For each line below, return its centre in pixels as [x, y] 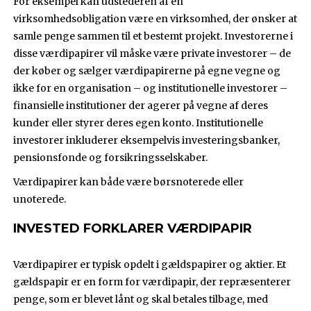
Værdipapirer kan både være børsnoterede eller [129, 182]
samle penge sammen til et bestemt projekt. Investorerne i [153, 36]
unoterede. [40, 200]
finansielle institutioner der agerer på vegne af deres [141, 106]
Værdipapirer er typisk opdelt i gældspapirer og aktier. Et [150, 265]
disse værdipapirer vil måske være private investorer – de [152, 54]
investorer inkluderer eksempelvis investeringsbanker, [147, 141]
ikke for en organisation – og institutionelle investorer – [151, 89]
